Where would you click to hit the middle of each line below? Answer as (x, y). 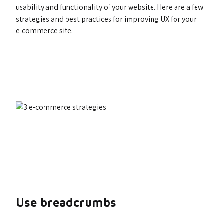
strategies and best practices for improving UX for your (106, 19)
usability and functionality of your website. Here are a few (109, 7)
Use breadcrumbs (66, 202)
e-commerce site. (44, 31)
